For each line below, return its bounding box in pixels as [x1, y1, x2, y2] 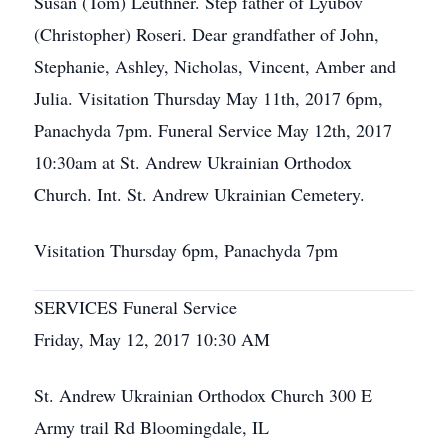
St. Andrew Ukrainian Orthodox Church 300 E [34, 383, 372, 407]
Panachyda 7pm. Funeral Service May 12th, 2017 [34, 118, 392, 142]
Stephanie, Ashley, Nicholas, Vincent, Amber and [34, 54, 396, 78]
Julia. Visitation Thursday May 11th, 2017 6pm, [34, 86, 383, 110]
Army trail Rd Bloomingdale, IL [34, 415, 269, 439]
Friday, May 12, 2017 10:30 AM [34, 327, 270, 351]
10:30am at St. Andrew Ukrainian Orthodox [34, 150, 352, 174]
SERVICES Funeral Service [34, 295, 237, 319]
